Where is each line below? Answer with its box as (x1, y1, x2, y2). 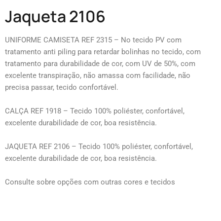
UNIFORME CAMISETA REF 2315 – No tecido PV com (5, 35, 182, 44)
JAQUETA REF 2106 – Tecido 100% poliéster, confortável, (5, 142, 193, 151)
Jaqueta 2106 (5, 5, 106, 27)
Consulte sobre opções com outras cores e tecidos (5, 177, 175, 186)
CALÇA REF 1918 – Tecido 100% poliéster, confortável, (5, 106, 184, 115)
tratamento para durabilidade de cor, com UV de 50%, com (5, 59, 195, 68)
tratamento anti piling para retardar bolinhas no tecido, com (5, 47, 201, 56)
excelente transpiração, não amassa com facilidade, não (5, 71, 190, 80)
